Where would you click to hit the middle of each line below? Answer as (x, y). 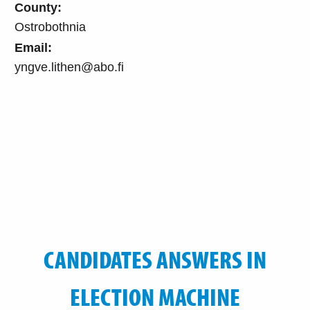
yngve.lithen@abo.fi (69, 67)
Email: (33, 47)
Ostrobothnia (50, 27)
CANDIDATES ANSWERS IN (155, 258)
